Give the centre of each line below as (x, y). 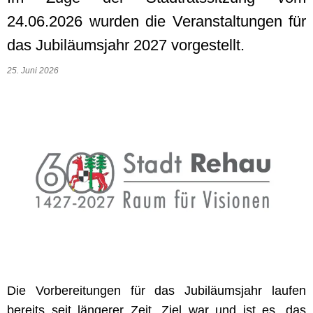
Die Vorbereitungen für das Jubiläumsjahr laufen (156, 290)
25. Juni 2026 (35, 71)
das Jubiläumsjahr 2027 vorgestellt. (126, 45)
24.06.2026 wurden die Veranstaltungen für (156, 21)
